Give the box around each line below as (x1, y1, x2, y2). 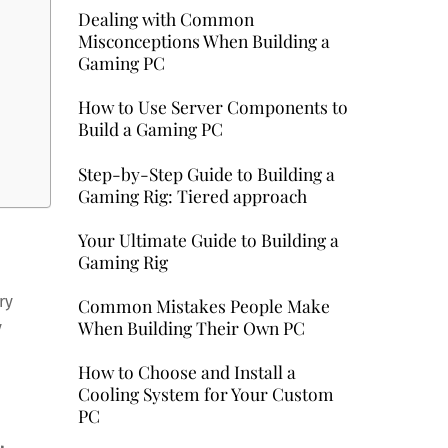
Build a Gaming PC (77, 117, 223, 141)
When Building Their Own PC (77, 316, 305, 339)
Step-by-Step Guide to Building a (77, 161, 335, 185)
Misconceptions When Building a (77, 29, 330, 53)
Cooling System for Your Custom (77, 382, 334, 406)
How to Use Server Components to (77, 95, 348, 119)
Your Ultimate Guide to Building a (77, 227, 339, 251)
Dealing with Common (77, 7, 254, 31)
